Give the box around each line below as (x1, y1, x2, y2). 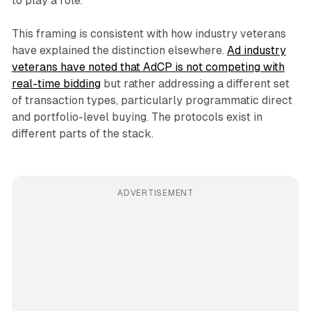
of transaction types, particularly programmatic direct (11, 94, 292, 108)
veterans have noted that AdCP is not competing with (11, 60, 285, 74)
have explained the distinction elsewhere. (11, 44, 227, 58)
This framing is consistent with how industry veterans (11, 27, 286, 41)
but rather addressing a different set (100, 77, 289, 91)
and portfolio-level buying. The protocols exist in (11, 110, 262, 124)
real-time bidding (11, 77, 101, 91)
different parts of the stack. (11, 127, 153, 141)
